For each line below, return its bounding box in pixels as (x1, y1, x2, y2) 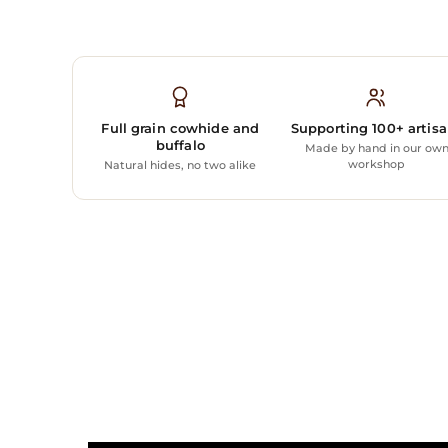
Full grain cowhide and (101, 119, 260, 136)
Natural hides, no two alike (104, 157, 257, 172)
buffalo (155, 136, 205, 153)
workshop (348, 156, 406, 171)
